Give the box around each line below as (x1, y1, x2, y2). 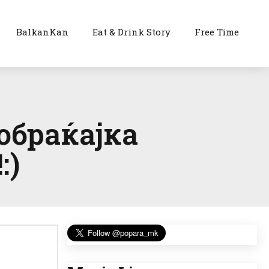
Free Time (195, 26, 240, 38)
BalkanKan (16, 26, 69, 38)
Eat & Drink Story (92, 26, 171, 38)
